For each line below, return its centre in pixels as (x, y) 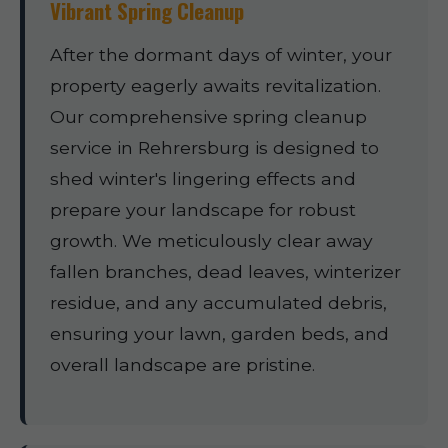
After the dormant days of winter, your (221, 54)
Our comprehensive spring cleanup (208, 116)
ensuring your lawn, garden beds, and (219, 333)
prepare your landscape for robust (203, 209)
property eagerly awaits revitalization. (215, 85)
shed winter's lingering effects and (203, 178)
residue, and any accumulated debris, (218, 302)
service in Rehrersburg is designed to (214, 147)
